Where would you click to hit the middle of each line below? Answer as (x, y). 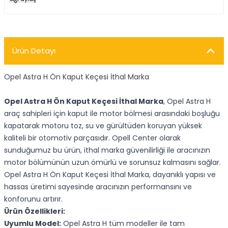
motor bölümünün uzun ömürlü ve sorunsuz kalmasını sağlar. (112, 162)
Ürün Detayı (34, 51)
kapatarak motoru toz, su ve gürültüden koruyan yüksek (103, 126)
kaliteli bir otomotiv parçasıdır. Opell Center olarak (92, 138)
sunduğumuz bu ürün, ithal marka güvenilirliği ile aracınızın (107, 150)
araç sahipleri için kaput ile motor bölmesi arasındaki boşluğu (112, 113)
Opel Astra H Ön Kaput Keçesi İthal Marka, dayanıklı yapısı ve (110, 175)
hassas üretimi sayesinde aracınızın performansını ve (98, 187)
